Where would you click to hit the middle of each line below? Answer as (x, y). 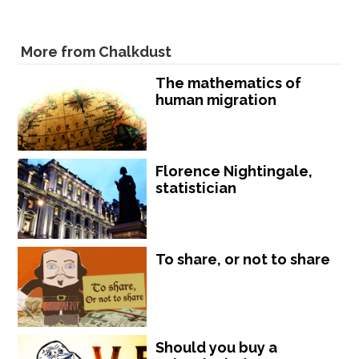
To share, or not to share (243, 259)
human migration (216, 99)
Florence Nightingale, (234, 171)
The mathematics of (229, 83)
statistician (196, 188)
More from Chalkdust (97, 51)
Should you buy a (217, 347)
